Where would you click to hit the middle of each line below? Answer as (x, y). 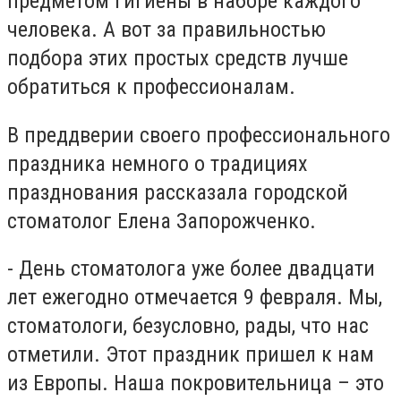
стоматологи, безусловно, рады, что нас (188, 326)
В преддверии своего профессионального (199, 135)
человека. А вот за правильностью (166, 30)
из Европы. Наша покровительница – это (196, 384)
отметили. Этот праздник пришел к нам (191, 355)
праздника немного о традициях (158, 163)
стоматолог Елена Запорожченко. (162, 221)
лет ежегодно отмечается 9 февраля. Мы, (195, 298)
